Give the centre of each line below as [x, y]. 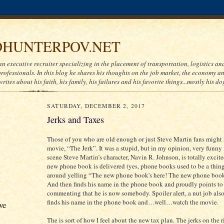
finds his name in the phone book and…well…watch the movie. [133, 202]
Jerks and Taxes [75, 119]
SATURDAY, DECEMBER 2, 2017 [96, 106]
